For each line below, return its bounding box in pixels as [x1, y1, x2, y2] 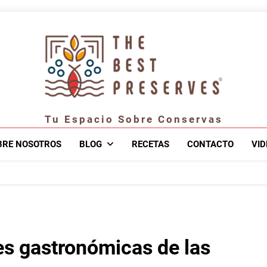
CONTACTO [187, 139, 234, 150]
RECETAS [132, 139, 169, 150]
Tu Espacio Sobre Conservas [44, 113, 223, 126]
